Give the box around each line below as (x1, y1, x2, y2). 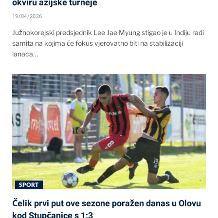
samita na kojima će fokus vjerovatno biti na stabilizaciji (12, 39, 183, 48)
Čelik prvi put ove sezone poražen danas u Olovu (12, 198, 201, 209)
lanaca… (12, 50, 38, 58)
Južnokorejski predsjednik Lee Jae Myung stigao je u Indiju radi (12, 28, 204, 37)
